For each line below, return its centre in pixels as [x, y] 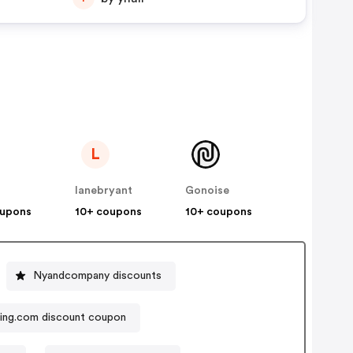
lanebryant [104, 191]
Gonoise [208, 191]
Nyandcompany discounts [97, 275]
